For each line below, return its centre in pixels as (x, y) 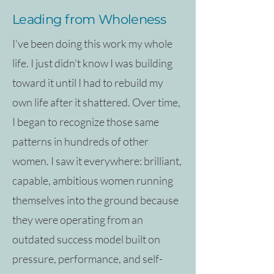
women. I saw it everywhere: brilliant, (97, 161)
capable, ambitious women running (93, 180)
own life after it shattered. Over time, (96, 102)
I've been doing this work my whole (92, 43)
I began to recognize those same (86, 121)
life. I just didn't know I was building (92, 63)
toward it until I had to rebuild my (88, 82)
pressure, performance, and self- (87, 258)
